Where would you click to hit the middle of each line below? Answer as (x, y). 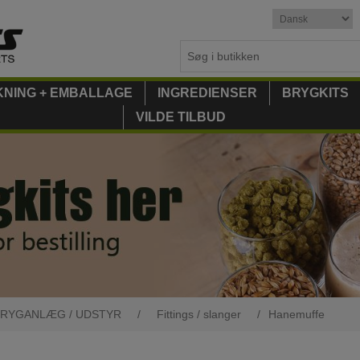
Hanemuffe (297, 315)
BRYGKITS (315, 93)
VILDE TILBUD (180, 117)
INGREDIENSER (207, 93)
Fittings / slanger (199, 315)
